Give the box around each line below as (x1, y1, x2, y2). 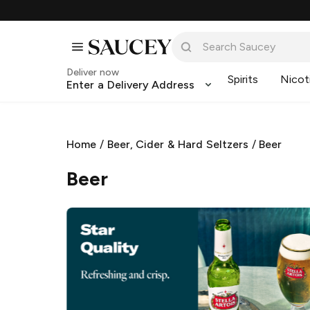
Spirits (228, 73, 259, 86)
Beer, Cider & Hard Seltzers (107, 138, 248, 151)
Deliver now (66, 66, 119, 78)
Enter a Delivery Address (66, 78, 195, 91)
